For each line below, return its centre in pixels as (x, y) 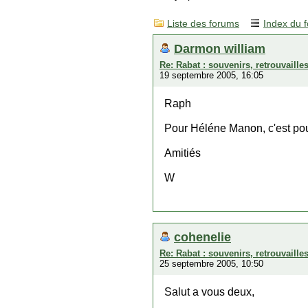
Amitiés (183, 153)
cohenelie (202, 237)
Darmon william (220, 48)
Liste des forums (203, 24)
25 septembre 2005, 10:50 (211, 264)
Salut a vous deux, (209, 292)
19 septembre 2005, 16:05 (211, 75)
